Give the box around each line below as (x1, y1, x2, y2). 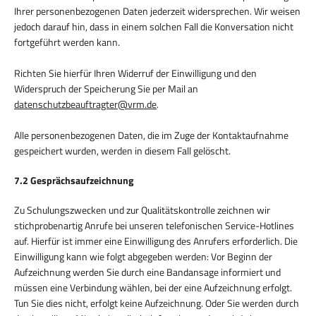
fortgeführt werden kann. (14, 34, 120, 49)
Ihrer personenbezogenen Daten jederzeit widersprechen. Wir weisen (14, 3, 300, 18)
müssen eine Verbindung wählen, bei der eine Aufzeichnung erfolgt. (14, 279, 292, 295)
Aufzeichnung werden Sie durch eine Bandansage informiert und (14, 264, 281, 279)
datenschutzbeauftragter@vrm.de (14, 96, 157, 111)
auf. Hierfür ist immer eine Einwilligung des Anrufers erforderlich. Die (14, 233, 298, 248)
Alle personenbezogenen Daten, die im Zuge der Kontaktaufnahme (14, 127, 288, 142)
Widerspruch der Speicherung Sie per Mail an (14, 80, 198, 96)
